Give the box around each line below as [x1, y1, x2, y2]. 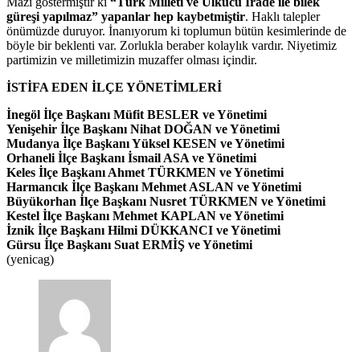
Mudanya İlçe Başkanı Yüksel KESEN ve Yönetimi [6, 137, 284, 151]
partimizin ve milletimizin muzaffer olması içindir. [6, 53, 257, 67]
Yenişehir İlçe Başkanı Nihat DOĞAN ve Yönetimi [6, 122, 280, 137]
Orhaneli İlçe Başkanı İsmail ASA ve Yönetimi [6, 151, 256, 166]
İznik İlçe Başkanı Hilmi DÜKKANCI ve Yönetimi [6, 223, 280, 238]
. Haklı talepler [245, 10, 320, 24]
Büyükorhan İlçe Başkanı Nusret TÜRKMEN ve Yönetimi [6, 194, 325, 209]
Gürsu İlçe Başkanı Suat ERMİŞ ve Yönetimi [6, 238, 256, 252]
